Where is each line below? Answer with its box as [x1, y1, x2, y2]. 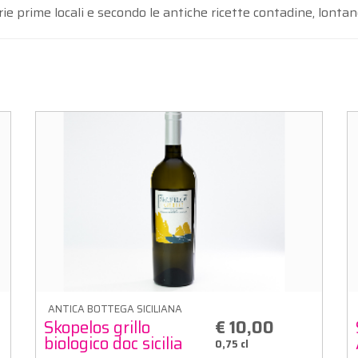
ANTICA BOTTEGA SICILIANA [48, 300, 182, 317]
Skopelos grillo [44, 313, 150, 340]
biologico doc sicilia [44, 329, 183, 356]
